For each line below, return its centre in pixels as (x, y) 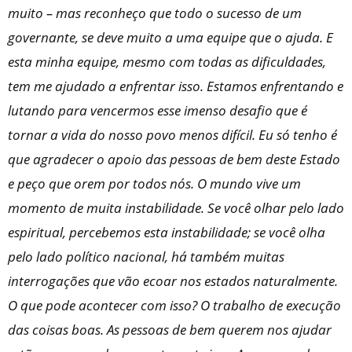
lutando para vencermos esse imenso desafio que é (158, 111)
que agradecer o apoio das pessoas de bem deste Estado (174, 159)
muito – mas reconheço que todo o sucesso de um (155, 13)
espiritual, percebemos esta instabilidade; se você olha (167, 233)
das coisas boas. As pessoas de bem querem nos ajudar (170, 330)
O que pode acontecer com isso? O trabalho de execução (174, 306)
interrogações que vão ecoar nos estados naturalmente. (173, 281)
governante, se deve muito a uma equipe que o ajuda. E (170, 38)
